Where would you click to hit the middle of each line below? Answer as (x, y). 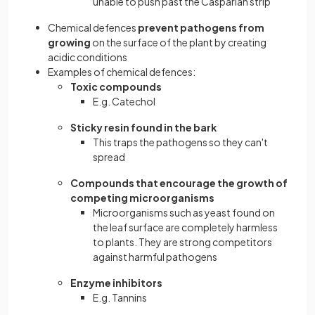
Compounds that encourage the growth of (179, 183)
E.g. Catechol (124, 101)
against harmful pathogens (155, 257)
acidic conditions (88, 57)
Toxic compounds (116, 86)
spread (109, 157)
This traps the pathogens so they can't (180, 142)
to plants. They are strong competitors (182, 242)
